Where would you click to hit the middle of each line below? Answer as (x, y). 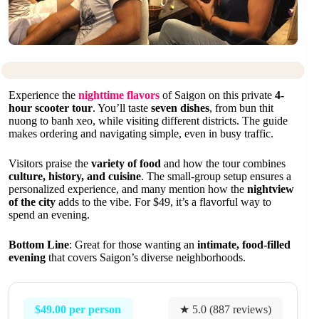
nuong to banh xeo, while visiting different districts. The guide (148, 121)
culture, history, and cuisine (75, 177)
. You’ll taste (122, 108)
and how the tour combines (223, 164)
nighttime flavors (119, 95)
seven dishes (180, 108)
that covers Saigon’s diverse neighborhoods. (146, 258)
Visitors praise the (50, 164)
